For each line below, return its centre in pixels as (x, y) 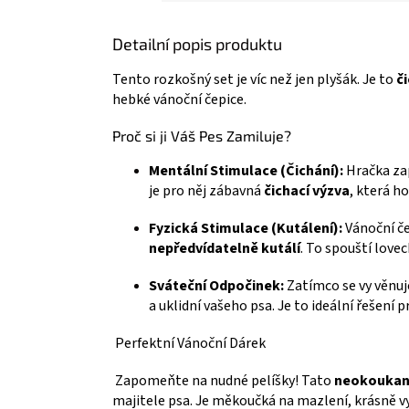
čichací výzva (307, 190)
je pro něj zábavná (206, 190)
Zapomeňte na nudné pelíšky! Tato (223, 380)
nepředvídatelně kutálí (225, 248)
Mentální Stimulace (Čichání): (246, 170)
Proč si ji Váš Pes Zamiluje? (204, 135)
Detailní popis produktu (197, 43)
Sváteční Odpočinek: (216, 285)
